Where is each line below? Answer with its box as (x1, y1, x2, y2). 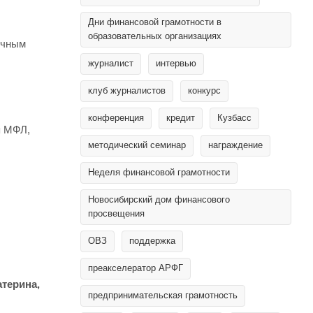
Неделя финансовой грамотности (88, 167, 230, 177)
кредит (166, 112, 195, 123)
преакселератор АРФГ (88, 263, 183, 273)
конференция (88, 112, 144, 123)
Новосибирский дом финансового (88, 194, 230, 205)
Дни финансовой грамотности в (88, 17, 221, 27)
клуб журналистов (88, 85, 166, 96)
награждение (208, 140, 263, 150)
